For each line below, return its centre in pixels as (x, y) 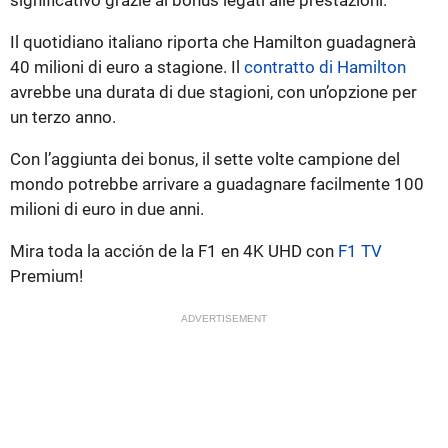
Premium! (46, 275)
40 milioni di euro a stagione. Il (127, 66)
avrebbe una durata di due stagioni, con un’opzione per (213, 91)
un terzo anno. (63, 116)
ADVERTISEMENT (224, 318)
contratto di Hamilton (325, 66)
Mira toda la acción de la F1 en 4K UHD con (174, 250)
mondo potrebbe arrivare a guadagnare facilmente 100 (217, 183)
